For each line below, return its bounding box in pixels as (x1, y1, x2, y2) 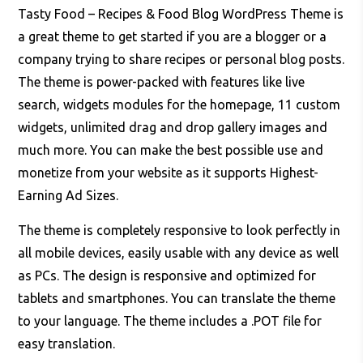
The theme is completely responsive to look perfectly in (18, 223, 341, 238)
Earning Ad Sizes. (18, 188, 119, 203)
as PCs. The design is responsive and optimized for (18, 268, 317, 284)
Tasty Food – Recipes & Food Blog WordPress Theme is (18, 6, 344, 22)
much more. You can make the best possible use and (18, 143, 324, 158)
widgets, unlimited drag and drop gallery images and (18, 120, 328, 135)
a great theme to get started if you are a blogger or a (18, 29, 327, 45)
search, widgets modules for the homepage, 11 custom (18, 97, 341, 113)
